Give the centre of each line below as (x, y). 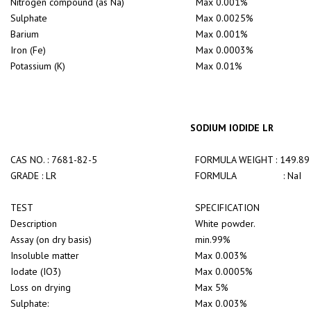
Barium (25, 34)
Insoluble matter (45, 255)
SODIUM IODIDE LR (232, 128)
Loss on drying (41, 287)
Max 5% (212, 287)
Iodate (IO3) (36, 271)
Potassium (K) (38, 66)
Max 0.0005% (224, 271)
